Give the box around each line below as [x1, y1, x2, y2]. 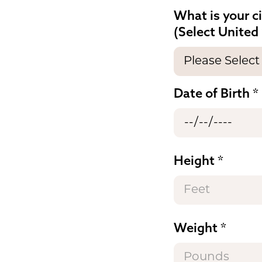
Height [174, 152, 215, 169]
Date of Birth [174, 85, 250, 102]
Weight [174, 219, 218, 236]
